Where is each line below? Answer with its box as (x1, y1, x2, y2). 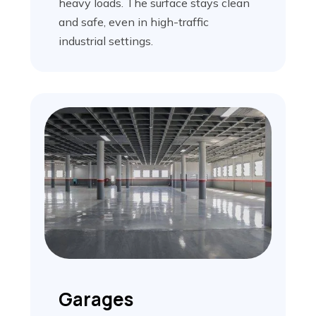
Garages (58, 286, 133, 312)
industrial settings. (58, 33, 153, 48)
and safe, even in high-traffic (58, 14, 209, 29)
